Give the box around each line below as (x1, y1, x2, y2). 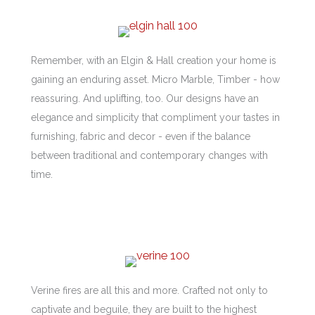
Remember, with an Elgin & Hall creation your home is (31, 54, 276, 66)
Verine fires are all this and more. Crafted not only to (31, 285, 268, 297)
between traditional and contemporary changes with (31, 149, 268, 161)
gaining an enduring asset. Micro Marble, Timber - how (31, 73, 280, 85)
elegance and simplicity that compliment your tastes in (31, 111, 280, 123)
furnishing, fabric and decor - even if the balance (31, 130, 250, 142)
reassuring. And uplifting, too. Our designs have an (31, 92, 259, 104)
